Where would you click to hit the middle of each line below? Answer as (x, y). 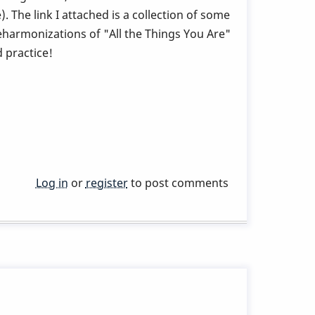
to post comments (178, 182)
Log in (52, 182)
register (107, 182)
